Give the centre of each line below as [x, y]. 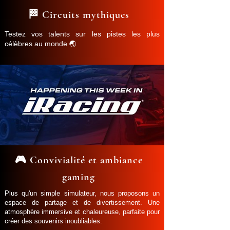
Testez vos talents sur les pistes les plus [82, 34]
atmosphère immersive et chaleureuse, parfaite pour [82, 212]
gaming [79, 177]
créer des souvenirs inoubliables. [53, 221]
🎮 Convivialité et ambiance [79, 160]
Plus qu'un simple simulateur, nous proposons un [82, 194]
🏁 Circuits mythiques [79, 15]
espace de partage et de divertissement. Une [82, 203]
